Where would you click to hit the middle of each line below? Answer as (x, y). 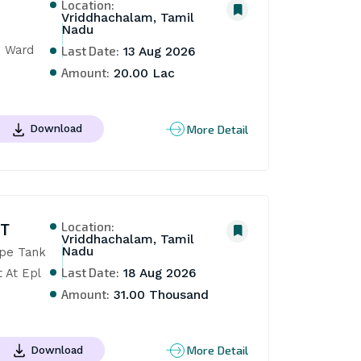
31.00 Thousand (160, 295)
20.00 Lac (143, 74)
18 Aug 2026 (158, 273)
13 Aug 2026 (158, 52)
